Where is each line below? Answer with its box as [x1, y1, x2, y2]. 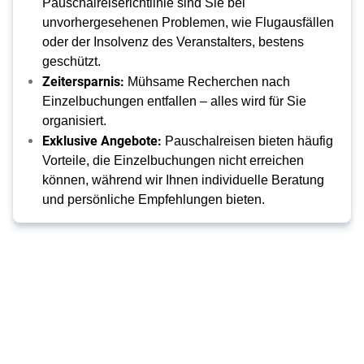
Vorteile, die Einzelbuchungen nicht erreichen [42, 154, 304, 167]
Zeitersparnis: [42, 72, 124, 89]
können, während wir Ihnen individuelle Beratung [42, 173, 324, 187]
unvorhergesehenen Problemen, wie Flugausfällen [42, 15, 334, 29]
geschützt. [42, 54, 101, 68]
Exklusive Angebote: [42, 132, 162, 149]
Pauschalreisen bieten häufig [162, 134, 333, 148]
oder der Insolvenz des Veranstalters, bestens [42, 35, 304, 49]
